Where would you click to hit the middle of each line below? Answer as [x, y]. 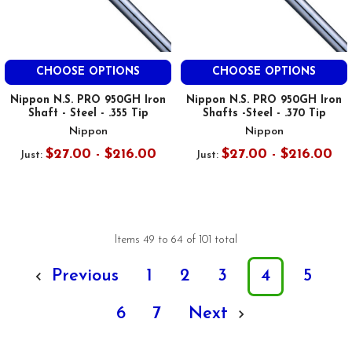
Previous [83, 277]
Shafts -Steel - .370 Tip [264, 114]
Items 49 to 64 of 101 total [176, 240]
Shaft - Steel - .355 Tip [88, 114]
